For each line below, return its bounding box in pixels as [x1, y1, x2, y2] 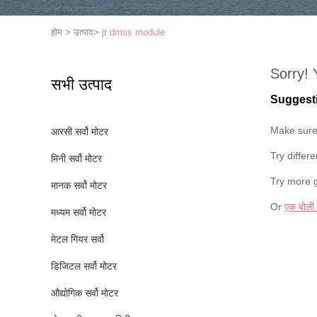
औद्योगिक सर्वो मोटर [51, 287, 118, 299]
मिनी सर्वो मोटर [51, 153, 102, 164]
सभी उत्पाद [51, 76, 112, 93]
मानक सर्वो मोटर [51, 180, 107, 191]
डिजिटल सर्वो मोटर [51, 260, 117, 272]
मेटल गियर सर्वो [51, 234, 104, 245]
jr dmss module [102, 27, 165, 38]
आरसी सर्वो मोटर [51, 126, 108, 137]
